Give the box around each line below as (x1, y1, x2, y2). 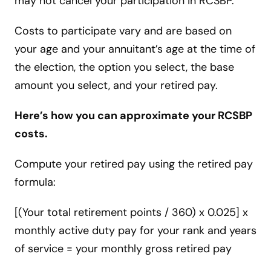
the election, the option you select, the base (15, 60, 234, 75)
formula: (15, 175, 56, 190)
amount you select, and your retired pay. (15, 78, 218, 93)
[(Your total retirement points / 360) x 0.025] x (15, 205, 248, 220)
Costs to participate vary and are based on (15, 24, 232, 39)
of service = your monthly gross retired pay (15, 241, 232, 256)
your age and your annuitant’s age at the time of (15, 42, 255, 57)
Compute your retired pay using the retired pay (15, 157, 253, 172)
